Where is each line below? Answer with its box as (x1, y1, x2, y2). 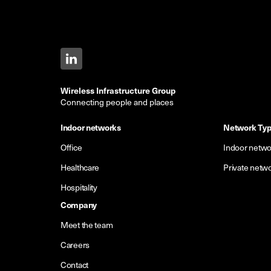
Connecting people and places (60, 96, 174, 108)
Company (60, 198, 97, 211)
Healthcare (60, 162, 100, 174)
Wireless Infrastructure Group (60, 84, 175, 97)
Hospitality (60, 181, 97, 194)
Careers (60, 239, 90, 251)
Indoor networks (60, 121, 121, 134)
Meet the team (60, 219, 113, 231)
